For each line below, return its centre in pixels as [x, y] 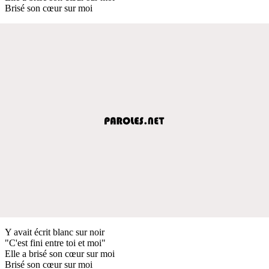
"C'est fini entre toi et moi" [55, 243]
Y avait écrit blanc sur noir [55, 232]
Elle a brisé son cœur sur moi [60, 253]
